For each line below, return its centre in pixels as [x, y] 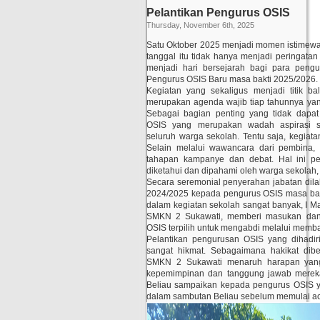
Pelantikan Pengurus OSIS [218, 12]
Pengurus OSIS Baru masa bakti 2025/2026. [232, 79]
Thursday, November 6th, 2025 [200, 25]
